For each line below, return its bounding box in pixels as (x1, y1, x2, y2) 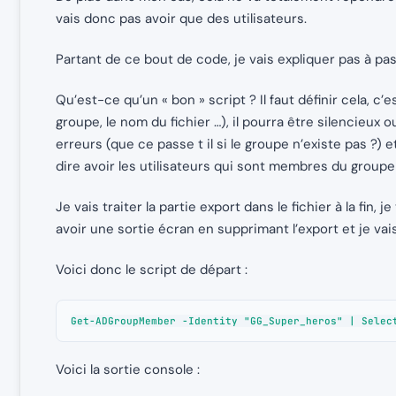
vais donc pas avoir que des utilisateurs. (56, 10, 307, 28)
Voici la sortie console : (56, 360, 200, 378)
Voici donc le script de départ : (56, 261, 247, 279)
